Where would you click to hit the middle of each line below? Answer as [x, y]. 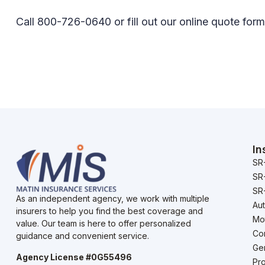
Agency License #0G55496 [74, 257]
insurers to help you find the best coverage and [109, 211]
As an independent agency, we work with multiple [113, 199]
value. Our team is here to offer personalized [104, 224]
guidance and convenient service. [83, 236]
